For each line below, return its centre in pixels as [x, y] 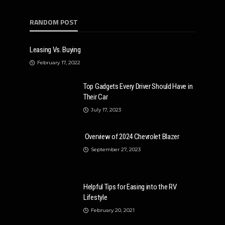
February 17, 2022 [59, 63]
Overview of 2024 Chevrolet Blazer [131, 137]
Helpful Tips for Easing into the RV [130, 187]
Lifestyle [95, 197]
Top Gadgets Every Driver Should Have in [138, 86]
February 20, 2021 [113, 210]
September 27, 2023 [116, 149]
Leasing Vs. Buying [55, 50]
